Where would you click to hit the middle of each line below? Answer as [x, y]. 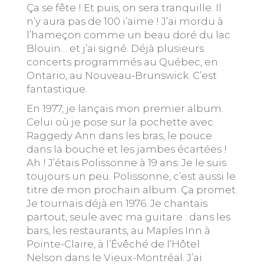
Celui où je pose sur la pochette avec [120, 122]
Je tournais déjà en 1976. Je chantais [117, 203]
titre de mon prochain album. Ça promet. [132, 190]
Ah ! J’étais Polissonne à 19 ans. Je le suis [126, 163]
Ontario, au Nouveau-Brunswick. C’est [122, 75]
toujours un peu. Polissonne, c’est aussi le [131, 176]
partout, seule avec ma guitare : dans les [128, 217]
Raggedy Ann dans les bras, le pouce [119, 136]
